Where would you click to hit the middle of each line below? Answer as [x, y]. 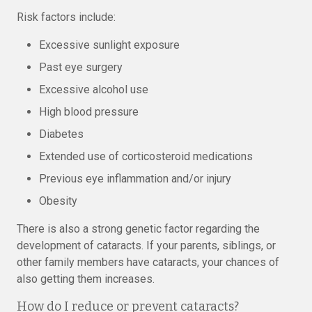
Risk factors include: [66, 17]
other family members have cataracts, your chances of [148, 262]
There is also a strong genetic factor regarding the [138, 229]
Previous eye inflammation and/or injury [135, 179]
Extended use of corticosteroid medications [146, 156]
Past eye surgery [81, 67]
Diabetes [61, 134]
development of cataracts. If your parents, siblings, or [146, 245]
